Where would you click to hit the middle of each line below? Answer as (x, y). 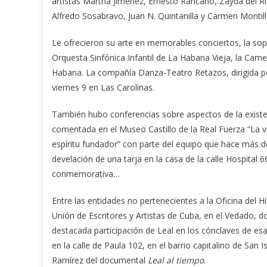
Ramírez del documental (100, 260)
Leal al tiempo (176, 260)
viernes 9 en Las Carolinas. (103, 87)
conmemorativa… (86, 173)
